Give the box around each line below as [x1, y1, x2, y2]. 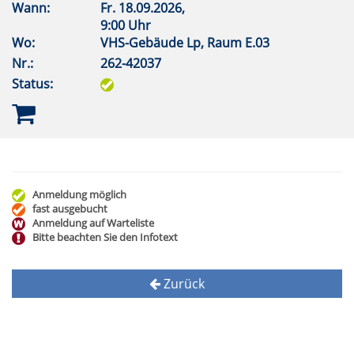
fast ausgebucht [25, 201, 107, 217]
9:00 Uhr [100, 17, 157, 35]
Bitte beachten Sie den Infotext [25, 230, 178, 245]
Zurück [160, 275, 205, 293]
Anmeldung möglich [25, 187, 126, 202]
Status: [12, 75, 53, 93]
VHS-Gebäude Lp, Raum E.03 [100, 34, 273, 52]
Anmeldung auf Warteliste [25, 216, 154, 231]
